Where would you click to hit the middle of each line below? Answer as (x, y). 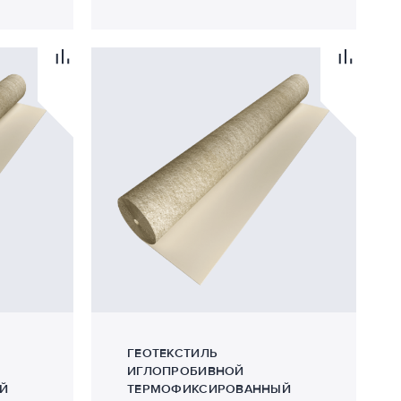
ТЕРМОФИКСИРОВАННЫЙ (209, 389)
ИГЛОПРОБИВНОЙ (186, 371)
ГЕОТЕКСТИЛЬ (173, 353)
